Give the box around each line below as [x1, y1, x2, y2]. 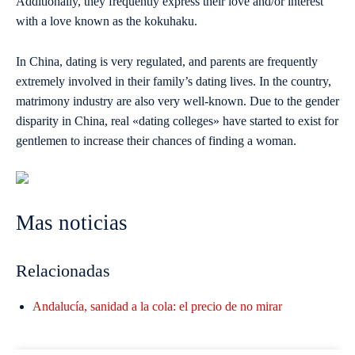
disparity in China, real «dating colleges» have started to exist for [16, 114, 338, 128]
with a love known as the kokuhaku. [16, 14, 197, 29]
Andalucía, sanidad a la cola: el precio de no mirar [32, 300, 282, 314]
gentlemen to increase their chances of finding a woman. [16, 134, 296, 148]
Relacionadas [16, 261, 110, 281]
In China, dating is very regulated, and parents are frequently [16, 55, 318, 69]
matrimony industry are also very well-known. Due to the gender [16, 94, 339, 109]
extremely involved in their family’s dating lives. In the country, [16, 74, 331, 89]
